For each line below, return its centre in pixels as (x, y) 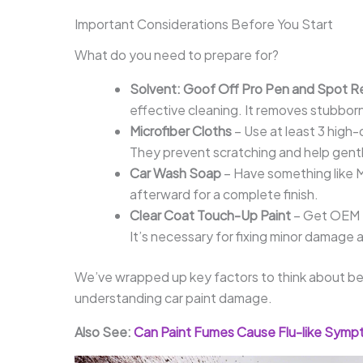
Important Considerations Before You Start (204, 24)
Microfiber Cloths (181, 130)
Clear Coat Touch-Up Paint (210, 215)
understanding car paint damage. (173, 297)
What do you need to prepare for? (177, 54)
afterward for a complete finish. (224, 194)
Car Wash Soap (175, 173)
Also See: (104, 331)
